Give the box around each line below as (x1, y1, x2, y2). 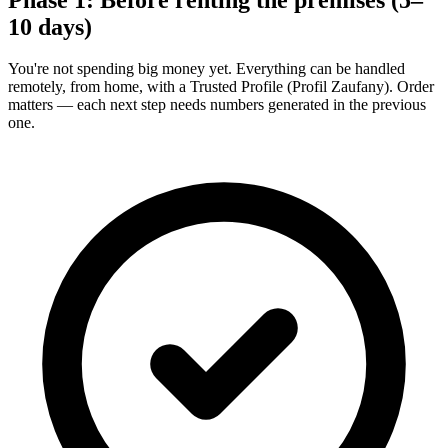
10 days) (8, 13, 92, 40)
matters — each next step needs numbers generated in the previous (8, 96, 426, 114)
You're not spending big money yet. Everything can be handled (8, 60, 405, 78)
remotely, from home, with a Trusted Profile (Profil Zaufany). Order (8, 78, 434, 96)
